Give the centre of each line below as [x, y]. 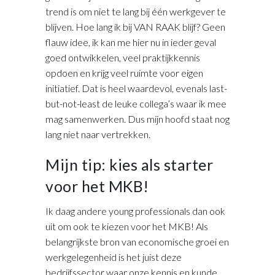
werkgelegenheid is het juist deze [114, 257]
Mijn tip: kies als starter [129, 164]
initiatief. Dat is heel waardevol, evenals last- [136, 88]
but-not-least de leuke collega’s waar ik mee [136, 103]
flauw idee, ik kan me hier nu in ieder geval [131, 42]
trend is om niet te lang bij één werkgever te [136, 11]
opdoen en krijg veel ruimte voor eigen [124, 72]
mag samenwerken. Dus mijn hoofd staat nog [137, 118]
